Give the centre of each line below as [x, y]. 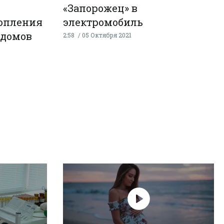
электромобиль [103, 22]
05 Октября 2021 [107, 35]
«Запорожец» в [100, 8]
